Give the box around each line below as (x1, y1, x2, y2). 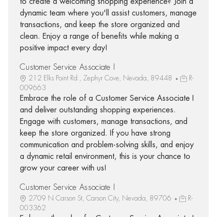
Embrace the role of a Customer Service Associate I (19, 94, 194, 102)
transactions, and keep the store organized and (19, 20, 180, 29)
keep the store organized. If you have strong (19, 129, 170, 137)
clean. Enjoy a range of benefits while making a (19, 32, 179, 40)
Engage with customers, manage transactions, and (19, 117, 187, 125)
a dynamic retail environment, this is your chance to (19, 152, 190, 160)
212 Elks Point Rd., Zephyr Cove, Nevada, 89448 (28, 74, 174, 81)
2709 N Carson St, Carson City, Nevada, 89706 (28, 194, 173, 201)
